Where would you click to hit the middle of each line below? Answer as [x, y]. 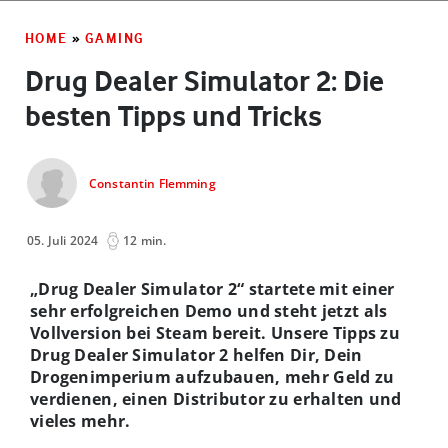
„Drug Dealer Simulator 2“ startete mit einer [212, 288]
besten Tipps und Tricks [173, 115]
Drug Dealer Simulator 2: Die [204, 80]
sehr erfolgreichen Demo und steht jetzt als [209, 310]
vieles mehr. [80, 420]
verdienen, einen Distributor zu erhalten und [216, 398]
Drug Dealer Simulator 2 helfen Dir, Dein [196, 354]
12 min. [145, 240]
